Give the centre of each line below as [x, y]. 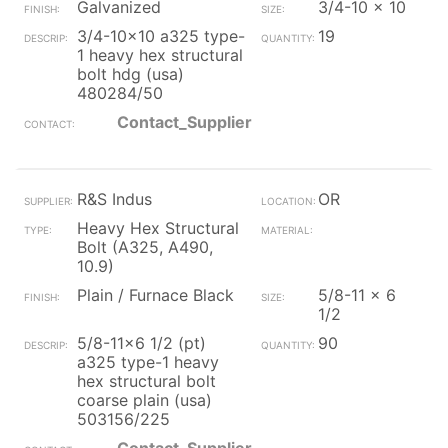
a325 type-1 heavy [148, 362]
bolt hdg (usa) [130, 74]
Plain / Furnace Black [155, 295]
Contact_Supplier [184, 122]
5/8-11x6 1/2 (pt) [141, 343]
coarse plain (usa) [144, 400]
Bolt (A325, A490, [145, 247]
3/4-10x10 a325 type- [161, 36]
